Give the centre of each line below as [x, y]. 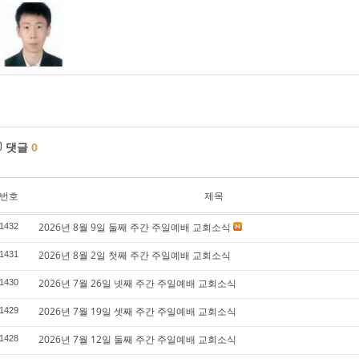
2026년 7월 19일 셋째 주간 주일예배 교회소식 [137, 311]
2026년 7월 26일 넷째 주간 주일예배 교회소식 [137, 283]
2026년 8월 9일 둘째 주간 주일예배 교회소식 [135, 227]
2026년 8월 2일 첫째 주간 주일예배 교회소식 [135, 255]
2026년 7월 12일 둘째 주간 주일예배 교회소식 [137, 339]
